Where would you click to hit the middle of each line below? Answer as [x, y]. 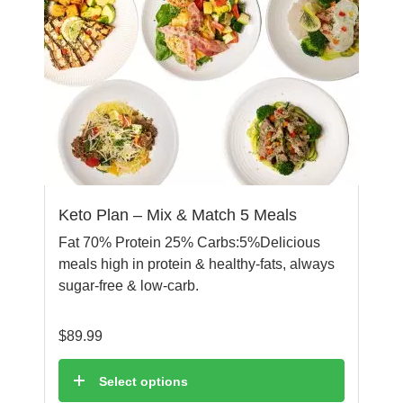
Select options [143, 382]
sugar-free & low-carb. [129, 286]
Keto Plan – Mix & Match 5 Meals [178, 215]
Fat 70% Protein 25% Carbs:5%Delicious [189, 243]
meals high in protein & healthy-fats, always [197, 264]
